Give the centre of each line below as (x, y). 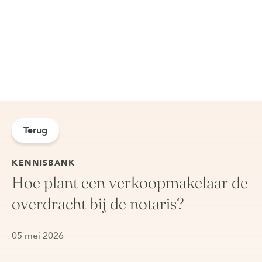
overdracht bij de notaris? (98, 204)
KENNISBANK (44, 163)
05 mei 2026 (38, 236)
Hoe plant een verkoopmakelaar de (130, 182)
